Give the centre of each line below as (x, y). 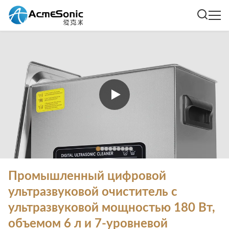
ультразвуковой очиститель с (93, 192)
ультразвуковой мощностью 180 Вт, (112, 208)
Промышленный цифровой (87, 176)
